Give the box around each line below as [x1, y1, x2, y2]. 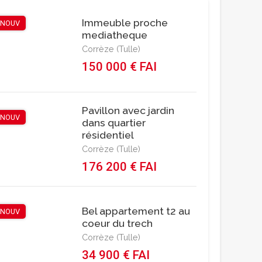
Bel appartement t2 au [82, 204, 190, 217]
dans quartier [82, 116, 146, 129]
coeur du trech [82, 216, 153, 229]
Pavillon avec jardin [82, 104, 174, 116]
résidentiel [82, 128, 134, 141]
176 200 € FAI [82, 159, 157, 174]
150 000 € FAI [82, 59, 157, 74]
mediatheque [82, 28, 147, 41]
